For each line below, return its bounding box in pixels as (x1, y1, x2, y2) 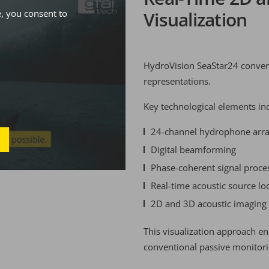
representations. (144, 75, 211, 87)
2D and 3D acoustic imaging (151, 198, 267, 210)
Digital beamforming (151, 144, 236, 156)
